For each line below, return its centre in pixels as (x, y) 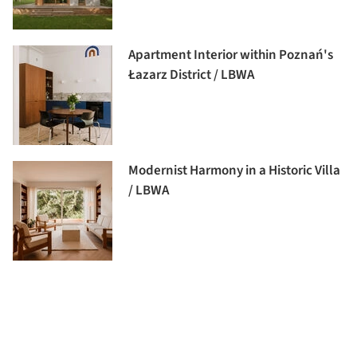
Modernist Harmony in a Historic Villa (234, 170)
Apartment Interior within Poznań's (231, 55)
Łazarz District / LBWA (191, 75)
